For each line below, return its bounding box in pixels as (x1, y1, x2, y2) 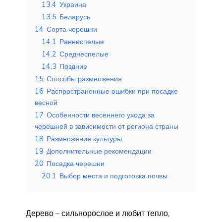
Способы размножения (47, 74, 122, 83)
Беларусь (59, 12, 90, 21)
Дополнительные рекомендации (47, 146, 152, 156)
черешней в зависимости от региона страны (35, 121, 178, 131)
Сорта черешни (47, 24, 97, 34)
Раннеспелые (59, 37, 104, 46)
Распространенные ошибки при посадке (47, 86, 178, 96)
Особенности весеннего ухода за (47, 110, 155, 119)
